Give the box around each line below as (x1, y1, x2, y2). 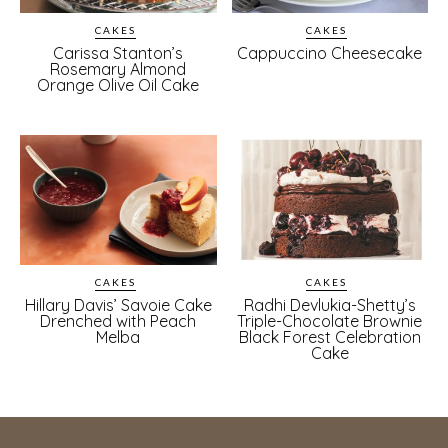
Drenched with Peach (40, 310, 197, 331)
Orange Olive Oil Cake (37, 75, 200, 95)
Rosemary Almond (50, 59, 187, 79)
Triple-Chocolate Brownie (237, 310, 423, 331)
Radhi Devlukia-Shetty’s (243, 294, 416, 315)
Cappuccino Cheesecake (237, 43, 423, 63)
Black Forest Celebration (238, 326, 421, 347)
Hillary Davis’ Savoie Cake (24, 294, 212, 315)
